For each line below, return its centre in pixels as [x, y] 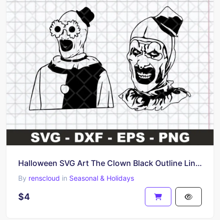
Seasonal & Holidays [102, 178]
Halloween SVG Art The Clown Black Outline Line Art [199, 163]
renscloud [44, 178]
